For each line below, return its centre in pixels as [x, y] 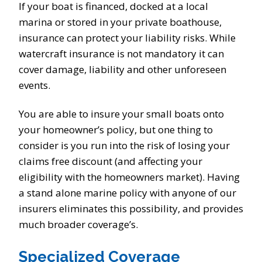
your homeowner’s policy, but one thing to [116, 130]
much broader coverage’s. [80, 224]
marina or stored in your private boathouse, [120, 22]
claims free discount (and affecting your [111, 161]
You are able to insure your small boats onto [121, 114]
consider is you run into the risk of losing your [124, 145]
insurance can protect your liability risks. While [127, 38]
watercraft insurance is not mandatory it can [121, 54]
